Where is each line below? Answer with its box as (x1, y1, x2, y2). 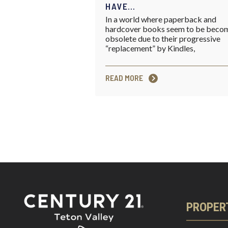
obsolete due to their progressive (105, 34, 220, 44)
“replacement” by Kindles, (105, 43, 195, 53)
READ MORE (105, 73, 145, 83)
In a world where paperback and (105, 14, 216, 24)
